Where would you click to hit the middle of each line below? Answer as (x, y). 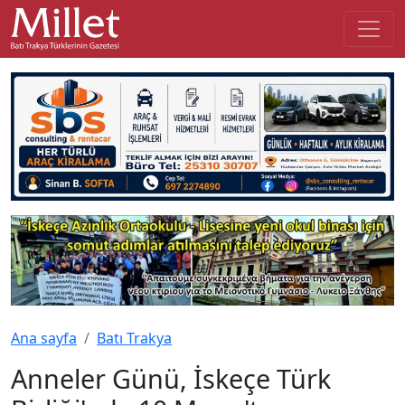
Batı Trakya (134, 338)
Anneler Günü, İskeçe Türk (171, 378)
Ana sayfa (44, 338)
